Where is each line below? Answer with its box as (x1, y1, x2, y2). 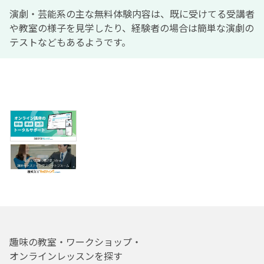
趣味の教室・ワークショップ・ (9, 235, 141, 249)
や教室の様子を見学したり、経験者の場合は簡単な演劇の (9, 20, 254, 35)
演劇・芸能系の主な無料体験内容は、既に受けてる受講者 (9, 6, 255, 21)
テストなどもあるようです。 (9, 34, 131, 49)
